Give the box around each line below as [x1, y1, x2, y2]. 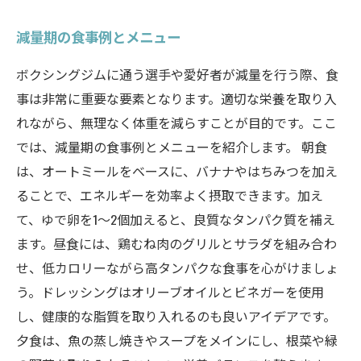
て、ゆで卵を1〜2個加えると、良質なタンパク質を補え [16, 210, 335, 229]
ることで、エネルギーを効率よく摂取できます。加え [16, 185, 323, 205]
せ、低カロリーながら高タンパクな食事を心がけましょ [16, 258, 338, 277]
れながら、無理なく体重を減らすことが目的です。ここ [16, 113, 337, 132]
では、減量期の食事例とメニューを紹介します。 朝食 [16, 137, 327, 156]
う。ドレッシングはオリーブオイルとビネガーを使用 [16, 282, 324, 301]
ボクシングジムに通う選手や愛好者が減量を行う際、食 [16, 64, 338, 84]
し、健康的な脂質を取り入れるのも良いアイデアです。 [16, 306, 336, 326]
